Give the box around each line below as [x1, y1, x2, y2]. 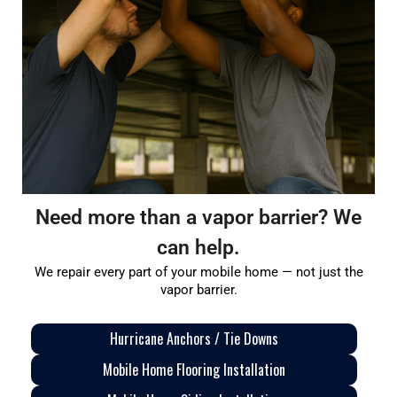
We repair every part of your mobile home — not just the [34, 263, 363, 280]
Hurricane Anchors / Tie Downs [110, 327, 278, 349]
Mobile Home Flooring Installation [103, 358, 285, 380]
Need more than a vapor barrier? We [35, 205, 362, 230]
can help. [157, 235, 240, 260]
